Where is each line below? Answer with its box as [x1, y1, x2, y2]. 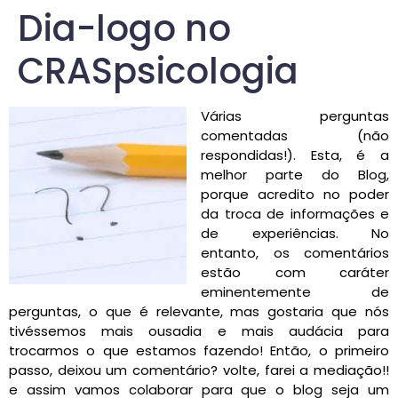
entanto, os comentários [201, 243, 389, 262]
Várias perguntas [201, 107, 389, 125]
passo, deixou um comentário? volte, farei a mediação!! [9, 361, 389, 379]
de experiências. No [201, 224, 389, 243]
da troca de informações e [201, 204, 389, 223]
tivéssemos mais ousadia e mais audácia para [9, 322, 389, 340]
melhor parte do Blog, [201, 165, 389, 184]
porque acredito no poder [201, 185, 389, 203]
